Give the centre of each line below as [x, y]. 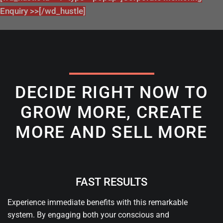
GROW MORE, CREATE [111, 112]
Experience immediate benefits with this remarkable [98, 202]
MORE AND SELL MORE [111, 132]
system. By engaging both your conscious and [88, 215]
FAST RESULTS [111, 182]
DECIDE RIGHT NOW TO [111, 92]
